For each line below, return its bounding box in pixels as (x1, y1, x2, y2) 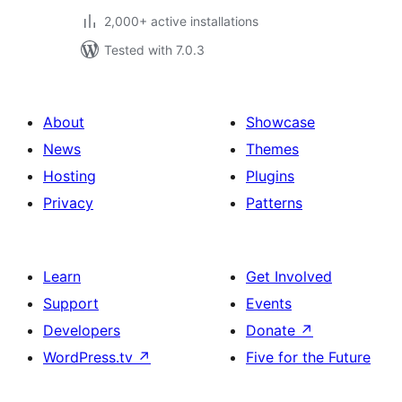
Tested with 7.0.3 (104, 42, 205, 57)
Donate (246, 321, 300, 339)
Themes (246, 140, 299, 158)
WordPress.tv (43, 348, 137, 366)
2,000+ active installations (104, 13, 258, 29)
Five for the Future (246, 348, 371, 366)
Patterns (246, 194, 302, 212)
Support (43, 294, 99, 312)
